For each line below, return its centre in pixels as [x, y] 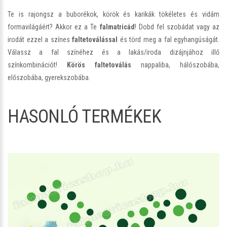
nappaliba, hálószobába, [175, 65]
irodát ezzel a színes [40, 39]
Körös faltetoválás [99, 65]
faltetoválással [95, 39]
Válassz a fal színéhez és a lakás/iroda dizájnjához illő [113, 52]
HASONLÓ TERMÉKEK [84, 116]
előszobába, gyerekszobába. [49, 77]
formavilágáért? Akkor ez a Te [54, 27]
